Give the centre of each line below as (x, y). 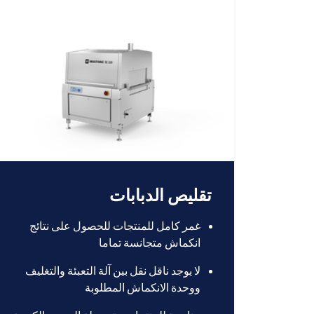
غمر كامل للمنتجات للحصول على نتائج (115, 226)
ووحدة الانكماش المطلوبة (143, 288)
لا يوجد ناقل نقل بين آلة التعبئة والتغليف (113, 271)
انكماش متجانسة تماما (150, 243)
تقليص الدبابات (161, 195)
